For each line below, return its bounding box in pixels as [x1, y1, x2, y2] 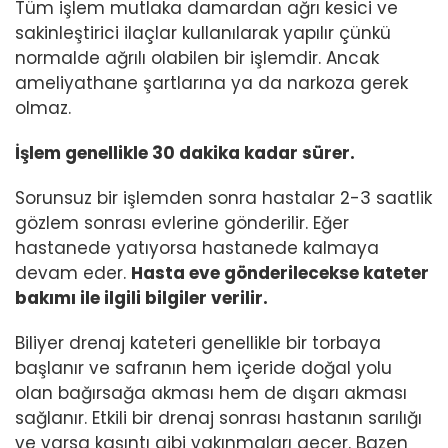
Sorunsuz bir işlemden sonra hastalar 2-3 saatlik [15, 186, 432, 211]
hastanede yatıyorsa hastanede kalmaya [15, 236, 379, 261]
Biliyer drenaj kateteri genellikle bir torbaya [15, 331, 381, 356]
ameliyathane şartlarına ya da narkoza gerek [15, 71, 408, 96]
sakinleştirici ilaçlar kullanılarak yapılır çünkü [15, 21, 391, 46]
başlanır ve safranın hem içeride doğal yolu [15, 356, 392, 381]
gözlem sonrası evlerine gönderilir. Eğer [15, 211, 349, 236]
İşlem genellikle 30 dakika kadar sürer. [15, 141, 355, 166]
